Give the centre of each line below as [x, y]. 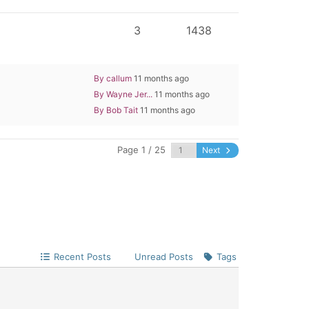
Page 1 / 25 [141, 150]
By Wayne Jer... [123, 94]
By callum [113, 78]
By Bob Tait [116, 110]
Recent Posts [82, 257]
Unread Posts [163, 257]
